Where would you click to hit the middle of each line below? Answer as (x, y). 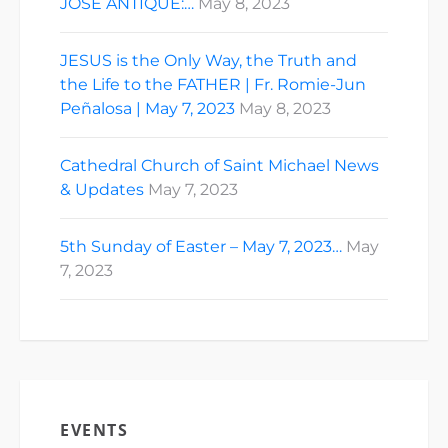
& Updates (102, 189)
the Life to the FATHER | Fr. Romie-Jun (213, 84)
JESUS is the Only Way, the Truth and (208, 60)
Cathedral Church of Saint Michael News (219, 165)
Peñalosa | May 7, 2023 (147, 108)
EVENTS (94, 429)
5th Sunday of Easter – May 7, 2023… (201, 246)
